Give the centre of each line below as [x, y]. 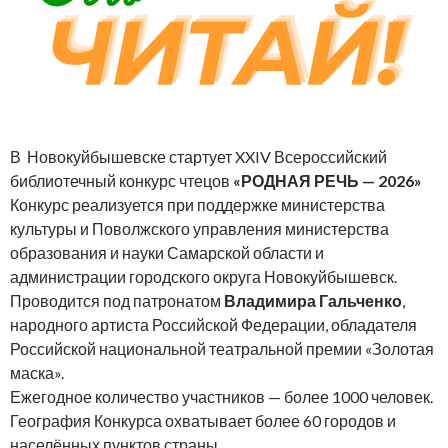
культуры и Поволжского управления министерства [199, 228]
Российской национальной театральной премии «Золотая [222, 348]
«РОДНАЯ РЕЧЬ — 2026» [327, 180]
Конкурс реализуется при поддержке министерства [197, 204]
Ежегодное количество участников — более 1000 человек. [221, 396]
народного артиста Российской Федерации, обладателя [213, 324]
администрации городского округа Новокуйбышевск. [203, 276]
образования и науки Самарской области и [167, 252]
